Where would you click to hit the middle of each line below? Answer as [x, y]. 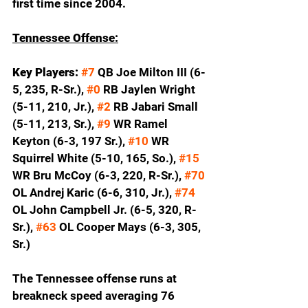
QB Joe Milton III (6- [150, 72]
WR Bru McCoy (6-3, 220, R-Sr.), [98, 175]
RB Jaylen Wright [149, 89]
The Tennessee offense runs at [96, 278]
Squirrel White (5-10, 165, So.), [96, 158]
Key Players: [47, 72]
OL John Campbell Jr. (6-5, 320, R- [104, 209]
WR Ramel [141, 123]
